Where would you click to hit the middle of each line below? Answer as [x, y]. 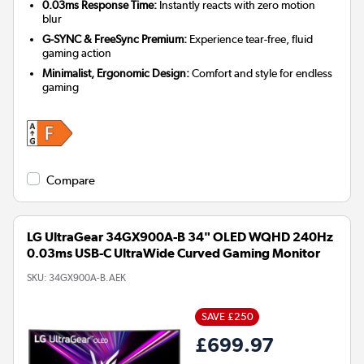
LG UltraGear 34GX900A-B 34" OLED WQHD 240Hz [180, 236]
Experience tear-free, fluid [250, 39]
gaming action [77, 52]
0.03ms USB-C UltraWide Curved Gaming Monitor [173, 253]
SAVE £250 [227, 316]
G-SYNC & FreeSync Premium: [115, 39]
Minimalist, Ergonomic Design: [116, 73]
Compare [71, 180]
